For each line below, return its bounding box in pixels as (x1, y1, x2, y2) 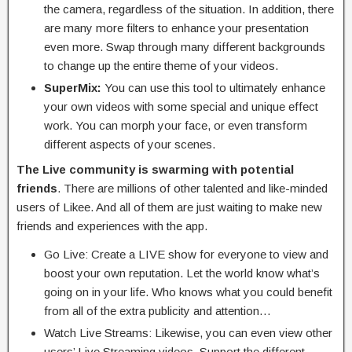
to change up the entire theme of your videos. (44, 58, 278, 72)
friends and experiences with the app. (16, 218, 207, 233)
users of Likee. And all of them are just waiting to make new (16, 200, 322, 214)
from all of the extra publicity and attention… (44, 303, 271, 317)
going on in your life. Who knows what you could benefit (44, 284, 332, 299)
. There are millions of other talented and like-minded (57, 181, 328, 195)
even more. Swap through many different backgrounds (44, 39, 325, 53)
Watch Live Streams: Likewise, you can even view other (44, 325, 332, 339)
